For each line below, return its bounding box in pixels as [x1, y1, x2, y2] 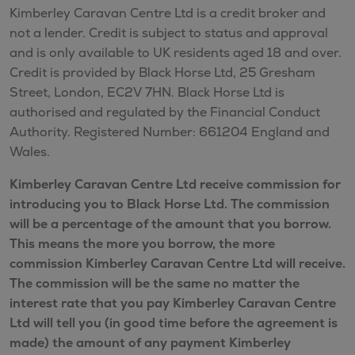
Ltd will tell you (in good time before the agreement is [10, 314, 338, 331]
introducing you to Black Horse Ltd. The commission [10, 195, 330, 212]
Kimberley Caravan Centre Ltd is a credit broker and [10, 4, 326, 21]
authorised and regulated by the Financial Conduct [10, 103, 320, 120]
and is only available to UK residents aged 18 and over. [10, 44, 342, 61]
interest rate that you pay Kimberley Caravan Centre [10, 294, 336, 311]
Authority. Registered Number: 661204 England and [10, 123, 330, 140]
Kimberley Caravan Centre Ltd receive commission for [10, 175, 341, 193]
